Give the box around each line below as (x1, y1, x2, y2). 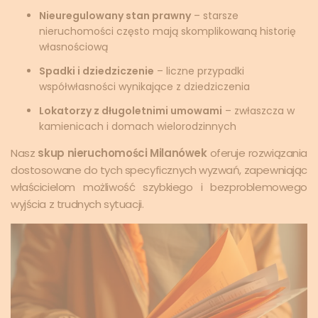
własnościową (39, 40, 108, 55)
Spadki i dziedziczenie (39, 64, 154, 79)
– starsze (191, 9, 238, 23)
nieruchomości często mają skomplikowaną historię (39, 24, 296, 39)
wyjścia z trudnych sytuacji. (11, 197, 144, 212)
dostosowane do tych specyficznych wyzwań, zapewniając (11, 163, 307, 178)
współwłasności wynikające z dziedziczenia (39, 79, 250, 94)
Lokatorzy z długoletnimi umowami (39, 104, 222, 119)
